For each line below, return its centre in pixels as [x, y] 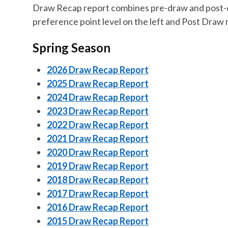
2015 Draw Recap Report [98, 221]
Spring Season [72, 48]
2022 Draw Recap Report [98, 125]
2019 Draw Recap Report [98, 166]
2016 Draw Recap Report [98, 207]
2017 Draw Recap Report [98, 193]
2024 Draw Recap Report [98, 97]
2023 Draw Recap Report [98, 111]
